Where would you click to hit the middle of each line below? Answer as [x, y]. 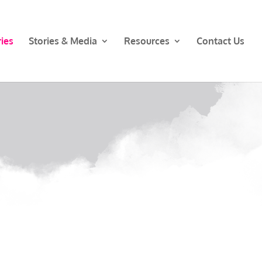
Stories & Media [63, 41]
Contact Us [220, 41]
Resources [147, 41]
